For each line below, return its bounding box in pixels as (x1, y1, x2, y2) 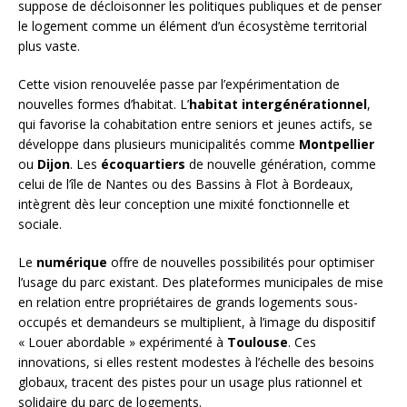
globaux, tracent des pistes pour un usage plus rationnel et (18, 373, 362, 392)
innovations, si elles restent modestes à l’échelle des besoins (18, 353, 374, 372)
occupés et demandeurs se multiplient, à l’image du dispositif (18, 313, 375, 332)
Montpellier (299, 135, 374, 154)
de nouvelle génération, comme (185, 155, 376, 174)
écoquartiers (101, 155, 185, 174)
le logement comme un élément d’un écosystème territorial (18, 17, 367, 35)
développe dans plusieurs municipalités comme (18, 135, 299, 154)
